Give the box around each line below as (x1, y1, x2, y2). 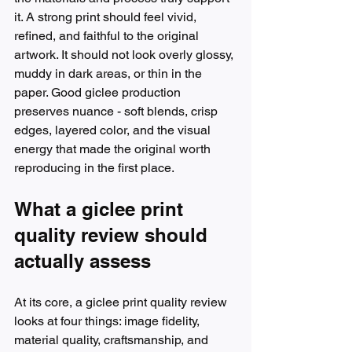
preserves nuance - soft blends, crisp (14, 104, 221, 119)
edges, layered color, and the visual (14, 123, 214, 138)
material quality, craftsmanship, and (14, 332, 211, 348)
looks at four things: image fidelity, (14, 313, 203, 329)
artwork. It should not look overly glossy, (14, 47, 236, 63)
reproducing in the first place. (14, 160, 174, 176)
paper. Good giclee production (14, 85, 184, 101)
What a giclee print (14, 198, 189, 221)
